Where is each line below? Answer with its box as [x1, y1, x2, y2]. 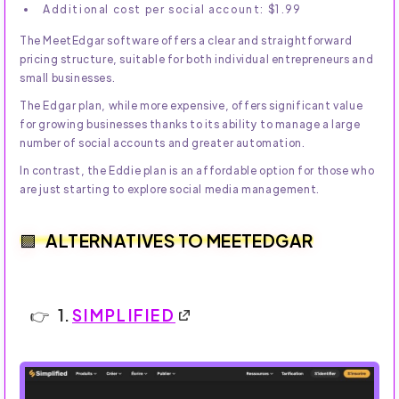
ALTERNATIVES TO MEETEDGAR [45, 229, 314, 252]
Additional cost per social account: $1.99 [43, 2, 301, 17]
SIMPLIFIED [72, 305, 175, 326]
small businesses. [20, 70, 116, 85]
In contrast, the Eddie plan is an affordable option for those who [20, 163, 375, 178]
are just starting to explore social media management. [20, 182, 320, 197]
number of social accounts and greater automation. [20, 135, 305, 151]
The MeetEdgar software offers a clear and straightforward [20, 33, 353, 48]
